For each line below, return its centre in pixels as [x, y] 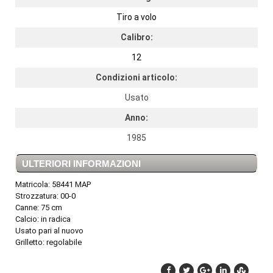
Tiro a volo [136, 17]
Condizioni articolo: [136, 77]
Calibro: [136, 37]
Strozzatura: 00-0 [45, 196]
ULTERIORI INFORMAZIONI [81, 163]
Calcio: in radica [43, 219]
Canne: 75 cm [39, 207]
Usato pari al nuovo [49, 230]
